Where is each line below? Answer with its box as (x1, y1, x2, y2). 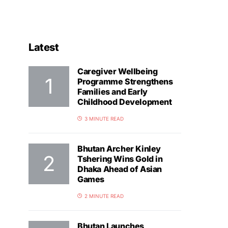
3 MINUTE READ (84, 116, 124, 122)
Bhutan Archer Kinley (77, 144, 161, 154)
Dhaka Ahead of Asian (77, 164, 162, 174)
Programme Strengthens (77, 76, 173, 87)
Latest (28, 41, 59, 53)
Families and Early (77, 87, 148, 97)
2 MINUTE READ (84, 193, 124, 199)
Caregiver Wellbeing (77, 66, 158, 76)
